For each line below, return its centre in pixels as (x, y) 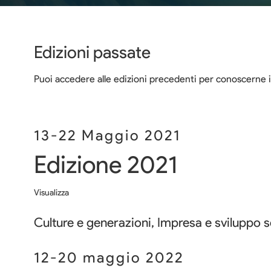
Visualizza (51, 192)
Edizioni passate (92, 52)
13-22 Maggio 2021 (107, 135)
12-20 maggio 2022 (109, 257)
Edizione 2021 (106, 164)
